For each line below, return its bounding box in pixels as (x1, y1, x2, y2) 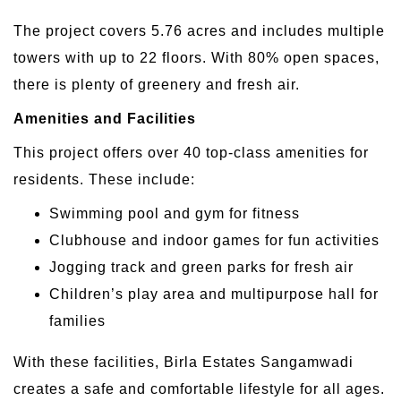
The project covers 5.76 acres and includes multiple (13, 22, 385, 38)
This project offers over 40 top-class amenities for (13, 144, 369, 160)
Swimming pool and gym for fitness (49, 205, 300, 221)
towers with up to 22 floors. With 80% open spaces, (13, 49, 380, 65)
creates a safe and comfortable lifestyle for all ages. (13, 380, 385, 397)
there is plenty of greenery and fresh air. (13, 76, 300, 92)
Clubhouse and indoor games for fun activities (49, 232, 380, 248)
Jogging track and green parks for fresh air (49, 259, 354, 275)
